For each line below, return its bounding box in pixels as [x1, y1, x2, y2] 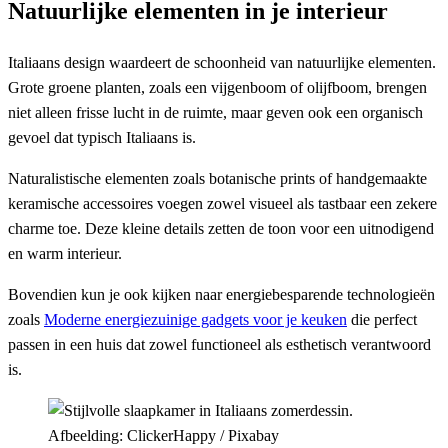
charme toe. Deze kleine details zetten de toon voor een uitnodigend [8, 220, 434, 238]
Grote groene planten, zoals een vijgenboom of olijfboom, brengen [8, 79, 427, 97]
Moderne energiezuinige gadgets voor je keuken [44, 311, 347, 329]
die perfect [347, 311, 417, 329]
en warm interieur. [8, 245, 122, 263]
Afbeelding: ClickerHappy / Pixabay [48, 427, 279, 445]
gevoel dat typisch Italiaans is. [8, 129, 196, 147]
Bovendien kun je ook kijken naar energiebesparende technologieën [8, 286, 435, 304]
